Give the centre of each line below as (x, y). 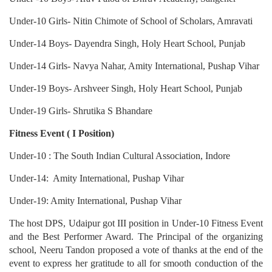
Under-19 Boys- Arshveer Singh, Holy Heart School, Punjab (126, 88)
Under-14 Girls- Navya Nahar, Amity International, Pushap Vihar (134, 66)
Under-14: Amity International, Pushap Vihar (97, 178)
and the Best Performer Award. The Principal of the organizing (136, 236)
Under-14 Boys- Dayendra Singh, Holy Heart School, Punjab (127, 43)
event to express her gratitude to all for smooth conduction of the (136, 263)
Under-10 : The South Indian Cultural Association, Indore (120, 155)
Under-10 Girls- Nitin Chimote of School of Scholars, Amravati (131, 21)
